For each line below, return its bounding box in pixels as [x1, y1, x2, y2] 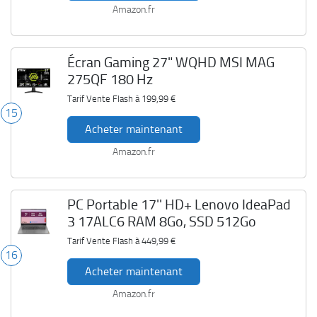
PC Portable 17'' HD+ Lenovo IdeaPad [67, 196, 291, 213]
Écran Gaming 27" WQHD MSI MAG [67, 54, 275, 71]
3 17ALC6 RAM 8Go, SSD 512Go [67, 213, 256, 230]
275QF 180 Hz [67, 71, 153, 88]
